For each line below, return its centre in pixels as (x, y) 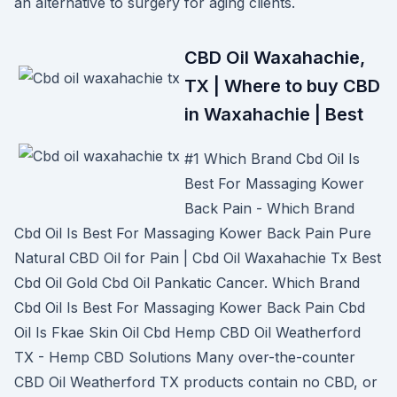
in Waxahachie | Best (274, 114)
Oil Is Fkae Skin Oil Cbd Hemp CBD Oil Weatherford (187, 332)
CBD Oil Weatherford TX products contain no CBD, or (196, 382)
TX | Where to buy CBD (282, 86)
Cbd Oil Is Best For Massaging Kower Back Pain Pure (193, 233)
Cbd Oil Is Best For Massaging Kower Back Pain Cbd (190, 307)
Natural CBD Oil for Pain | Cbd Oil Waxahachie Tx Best (198, 258)
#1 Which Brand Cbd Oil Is (272, 159)
